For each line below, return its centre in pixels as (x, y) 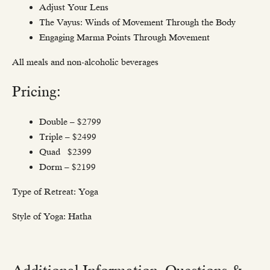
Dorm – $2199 (70, 167)
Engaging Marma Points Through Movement (124, 38)
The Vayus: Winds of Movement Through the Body (137, 23)
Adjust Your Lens (74, 8)
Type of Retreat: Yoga (55, 192)
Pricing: (36, 92)
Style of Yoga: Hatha (52, 217)
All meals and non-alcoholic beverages (85, 62)
